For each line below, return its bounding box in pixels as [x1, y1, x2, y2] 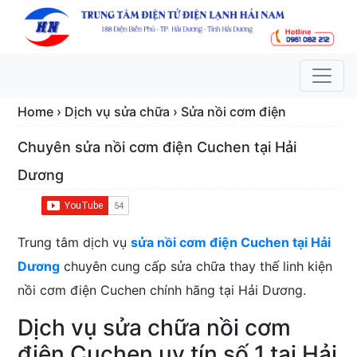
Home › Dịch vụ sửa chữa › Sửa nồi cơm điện [18, 104, 287, 120]
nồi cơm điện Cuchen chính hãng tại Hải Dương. [18, 282, 307, 299]
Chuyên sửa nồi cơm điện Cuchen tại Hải [18, 139, 297, 156]
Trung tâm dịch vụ [18, 234, 131, 251]
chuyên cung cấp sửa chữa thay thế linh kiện [60, 258, 333, 275]
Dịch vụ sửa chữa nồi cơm [18, 314, 292, 342]
